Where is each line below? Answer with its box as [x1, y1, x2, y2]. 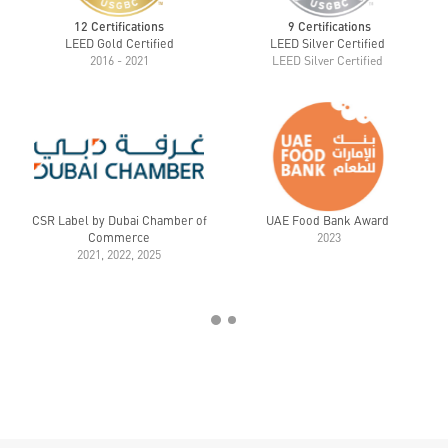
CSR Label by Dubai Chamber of [31, 213, 207, 229]
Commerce [88, 230, 150, 246]
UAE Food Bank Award [266, 213, 392, 229]
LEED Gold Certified [64, 36, 174, 52]
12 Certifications [74, 19, 164, 35]
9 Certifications [287, 19, 371, 35]
